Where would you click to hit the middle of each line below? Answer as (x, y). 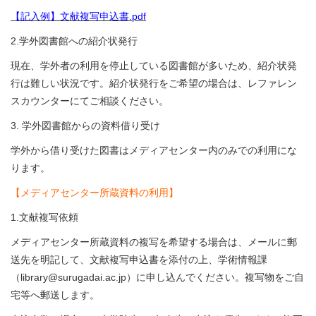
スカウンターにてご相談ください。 (90, 101)
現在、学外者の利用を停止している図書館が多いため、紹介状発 (154, 66)
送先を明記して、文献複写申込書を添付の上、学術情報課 (139, 260)
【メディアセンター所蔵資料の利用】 (95, 193)
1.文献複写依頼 (44, 217)
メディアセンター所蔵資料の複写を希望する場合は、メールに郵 (154, 242)
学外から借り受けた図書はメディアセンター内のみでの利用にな (154, 150)
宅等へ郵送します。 (55, 295)
